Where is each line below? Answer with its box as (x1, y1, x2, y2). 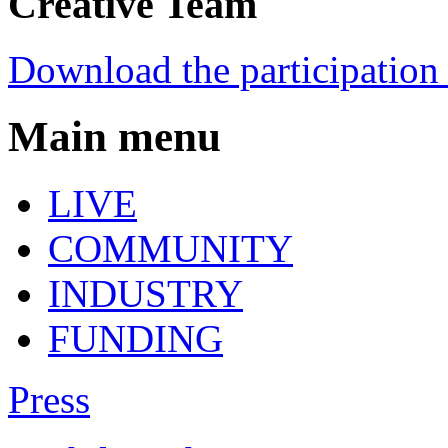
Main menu (8, 112, 221, 160)
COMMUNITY (48, 226, 293, 270)
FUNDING (48, 316, 223, 360)
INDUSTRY (48, 271, 243, 315)
